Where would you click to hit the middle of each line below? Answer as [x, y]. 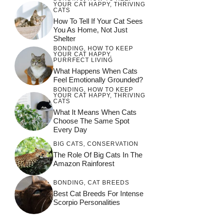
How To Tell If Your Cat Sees [98, 21]
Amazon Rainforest [84, 164]
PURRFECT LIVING [83, 60]
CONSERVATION [113, 144]
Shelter [64, 38]
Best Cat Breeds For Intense [98, 194]
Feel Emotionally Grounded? [98, 79]
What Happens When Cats [95, 71]
